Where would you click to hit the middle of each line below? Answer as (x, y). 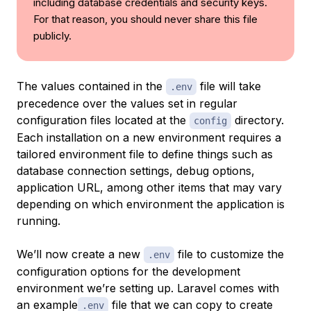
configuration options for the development (128, 271)
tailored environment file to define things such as (145, 154)
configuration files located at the (103, 120)
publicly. (52, 35)
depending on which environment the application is (151, 204)
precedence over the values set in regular (127, 103)
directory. (258, 120)
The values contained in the (91, 86)
